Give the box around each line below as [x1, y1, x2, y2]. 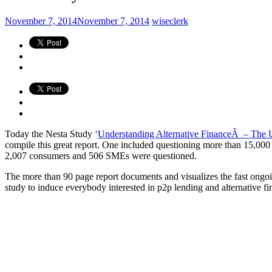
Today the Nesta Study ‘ [5, 128, 98, 139]
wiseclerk [152, 15, 188, 26]
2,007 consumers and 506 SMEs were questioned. [5, 150, 197, 161]
